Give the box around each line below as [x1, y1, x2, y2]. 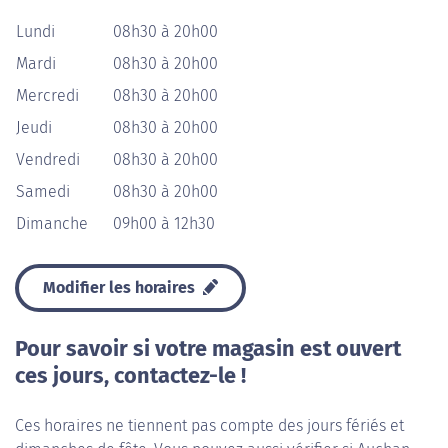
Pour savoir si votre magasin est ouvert [15, 336, 401, 362]
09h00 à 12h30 [113, 214, 215, 233]
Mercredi [16, 86, 79, 105]
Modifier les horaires [43, 278, 199, 297]
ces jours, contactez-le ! [15, 363, 246, 389]
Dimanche [16, 214, 88, 233]
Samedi [16, 182, 70, 201]
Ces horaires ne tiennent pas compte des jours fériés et [15, 416, 404, 435]
